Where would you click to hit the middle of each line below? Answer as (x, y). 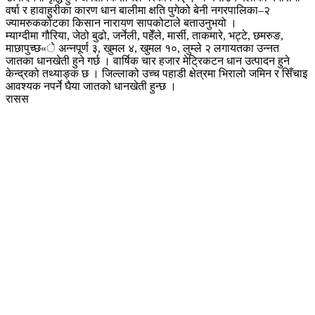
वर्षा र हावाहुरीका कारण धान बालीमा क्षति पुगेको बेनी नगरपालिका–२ (138, 10)
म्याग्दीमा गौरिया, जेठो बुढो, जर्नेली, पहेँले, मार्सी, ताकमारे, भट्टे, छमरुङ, (144, 35)
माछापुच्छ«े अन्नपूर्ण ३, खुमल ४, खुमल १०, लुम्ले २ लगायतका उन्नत (142, 48)
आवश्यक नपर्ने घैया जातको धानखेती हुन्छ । (91, 86)
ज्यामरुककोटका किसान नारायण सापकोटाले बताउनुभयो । (121, 22)
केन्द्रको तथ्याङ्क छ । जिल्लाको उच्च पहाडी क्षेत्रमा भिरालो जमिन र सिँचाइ (156, 73)
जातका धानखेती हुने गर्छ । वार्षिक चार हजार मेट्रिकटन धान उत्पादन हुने (148, 60)
